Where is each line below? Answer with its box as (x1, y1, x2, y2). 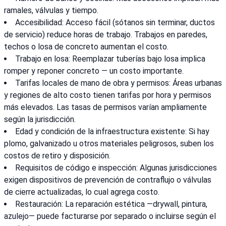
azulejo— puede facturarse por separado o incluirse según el (4, 211, 216, 221)
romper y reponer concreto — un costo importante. (4, 66, 184, 76)
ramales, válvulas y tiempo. (4, 6, 98, 16)
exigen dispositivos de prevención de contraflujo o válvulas (4, 175, 211, 185)
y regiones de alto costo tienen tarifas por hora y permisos (4, 90, 211, 100)
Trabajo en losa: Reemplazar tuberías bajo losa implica (15, 54, 205, 64)
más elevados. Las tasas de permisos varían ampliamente (4, 102, 207, 112)
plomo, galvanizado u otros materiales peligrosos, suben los (4, 139, 214, 149)
